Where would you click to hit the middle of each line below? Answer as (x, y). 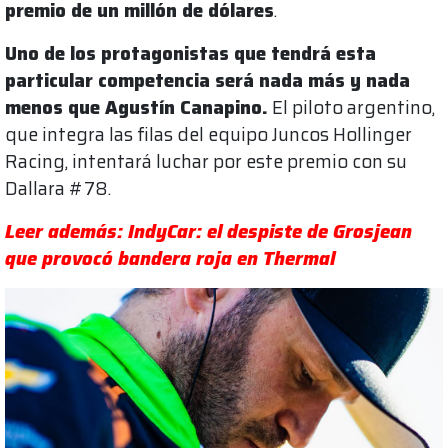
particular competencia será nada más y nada (207, 81)
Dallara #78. (58, 189)
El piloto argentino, (351, 108)
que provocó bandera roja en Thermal (170, 259)
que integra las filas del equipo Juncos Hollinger (208, 135)
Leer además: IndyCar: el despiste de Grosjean (208, 232)
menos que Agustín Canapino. (136, 108)
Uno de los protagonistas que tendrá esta (190, 54)
